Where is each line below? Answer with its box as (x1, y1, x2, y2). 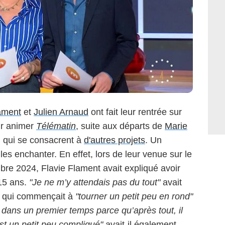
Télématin (36, 121, 76, 132)
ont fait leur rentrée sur (88, 107, 182, 118)
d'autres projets (84, 135, 145, 146)
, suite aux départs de (76, 121, 165, 132)
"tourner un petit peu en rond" (75, 191, 193, 202)
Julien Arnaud (34, 107, 88, 118)
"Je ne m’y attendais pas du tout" (27, 177, 160, 188)
